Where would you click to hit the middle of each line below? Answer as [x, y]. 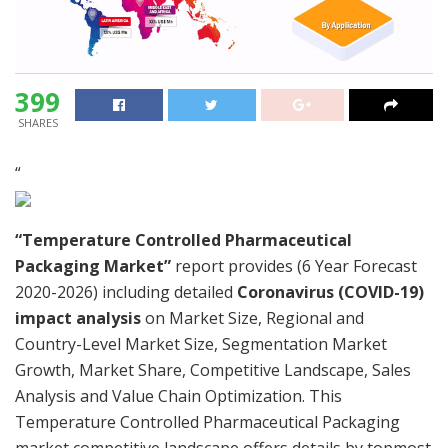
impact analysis [78, 317]
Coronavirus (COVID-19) [330, 291]
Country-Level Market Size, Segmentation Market [201, 343]
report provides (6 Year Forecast [294, 265]
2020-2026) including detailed [126, 291]
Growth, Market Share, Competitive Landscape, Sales [213, 369]
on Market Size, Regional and [252, 317]
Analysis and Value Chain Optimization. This [178, 395]
